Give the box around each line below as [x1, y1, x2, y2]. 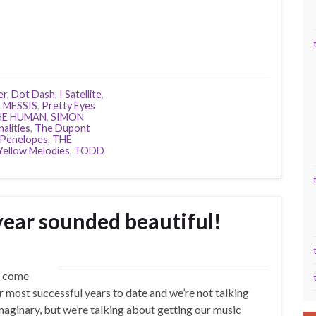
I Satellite [59, 88, 102, 100]
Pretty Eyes [42, 99, 95, 111]
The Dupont [35, 122, 90, 134]
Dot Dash [11, 88, 55, 100]
